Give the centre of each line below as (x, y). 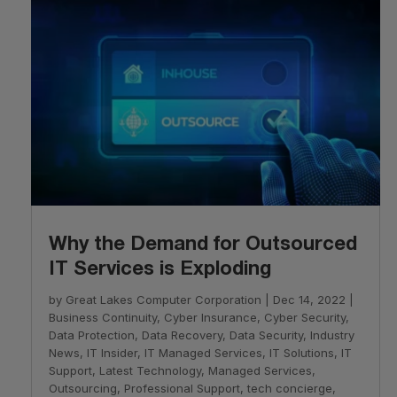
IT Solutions (301, 353)
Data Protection (91, 335)
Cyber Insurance (210, 318)
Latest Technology (150, 371)
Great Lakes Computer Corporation (163, 300)
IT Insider (112, 353)
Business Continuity (102, 318)
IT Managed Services (203, 353)
